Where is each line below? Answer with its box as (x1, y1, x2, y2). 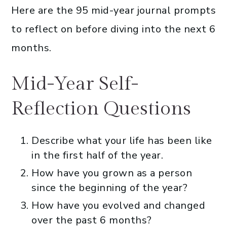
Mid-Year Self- (11, 72, 138, 95)
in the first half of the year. (31, 148, 163, 162)
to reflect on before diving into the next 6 (11, 22, 216, 36)
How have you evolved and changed (31, 198, 205, 212)
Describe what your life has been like (31, 133, 212, 147)
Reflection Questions (11, 97, 191, 120)
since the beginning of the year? (31, 180, 187, 195)
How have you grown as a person (31, 166, 192, 180)
